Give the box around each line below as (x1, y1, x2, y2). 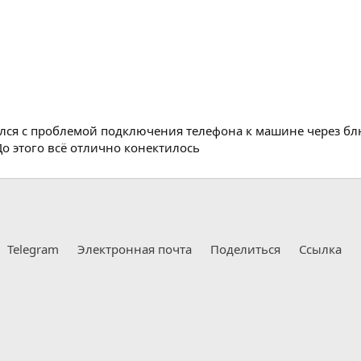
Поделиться (210, 240, 280, 257)
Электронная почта (77, 240, 192, 257)
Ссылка (298, 240, 342, 257)
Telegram (6, 240, 59, 257)
